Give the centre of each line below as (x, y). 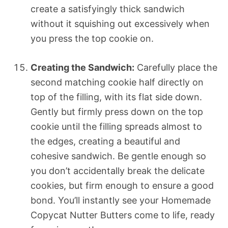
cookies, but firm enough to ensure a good (122, 185)
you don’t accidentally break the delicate (118, 170)
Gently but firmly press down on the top (117, 111)
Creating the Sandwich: (82, 67)
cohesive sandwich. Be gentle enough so (118, 156)
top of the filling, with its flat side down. (116, 97)
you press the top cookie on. (92, 38)
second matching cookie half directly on (117, 82)
